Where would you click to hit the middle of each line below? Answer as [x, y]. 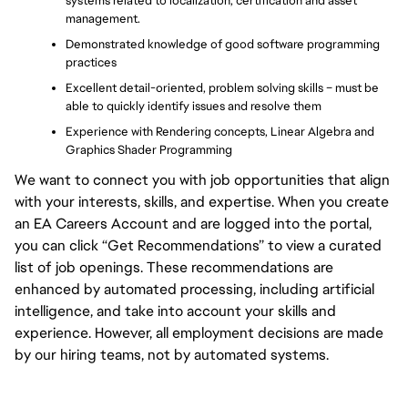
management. [103, 18]
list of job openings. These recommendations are [174, 267]
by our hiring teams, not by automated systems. [172, 354]
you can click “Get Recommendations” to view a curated [198, 245]
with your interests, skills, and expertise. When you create [202, 201]
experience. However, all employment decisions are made [199, 332]
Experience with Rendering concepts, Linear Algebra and [220, 131]
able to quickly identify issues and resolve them [194, 106]
